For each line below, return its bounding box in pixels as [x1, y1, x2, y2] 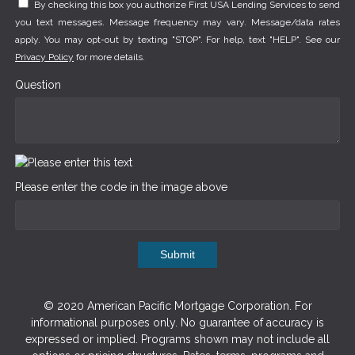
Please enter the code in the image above [15, 180, 227, 193]
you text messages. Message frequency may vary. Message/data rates [15, 17, 340, 29]
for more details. [74, 52, 145, 63]
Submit [160, 248, 195, 261]
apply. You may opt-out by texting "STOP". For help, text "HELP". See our [15, 34, 340, 46]
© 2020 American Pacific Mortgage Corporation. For [43, 300, 312, 313]
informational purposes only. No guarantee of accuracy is [31, 316, 324, 330]
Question [15, 78, 61, 91]
